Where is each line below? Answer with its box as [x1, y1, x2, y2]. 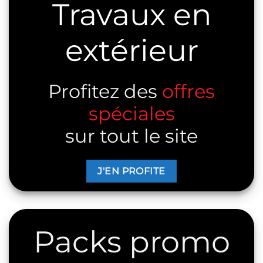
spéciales [88, 102, 175, 126]
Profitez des [48, 80, 162, 103]
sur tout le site [65, 124, 198, 148]
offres [162, 80, 215, 103]
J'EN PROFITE [97, 165, 166, 177]
